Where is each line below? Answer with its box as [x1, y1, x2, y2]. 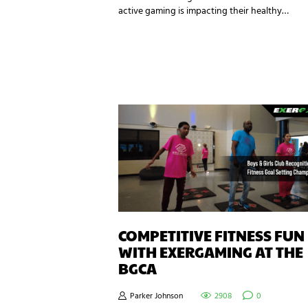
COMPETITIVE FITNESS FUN [118, 225, 305, 245]
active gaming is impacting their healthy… [118, 3, 289, 20]
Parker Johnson [128, 289, 185, 304]
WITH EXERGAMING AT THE [118, 241, 303, 262]
